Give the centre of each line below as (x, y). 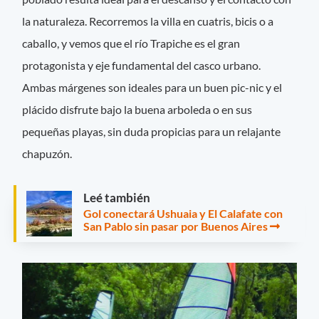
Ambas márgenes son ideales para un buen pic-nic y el (152, 87)
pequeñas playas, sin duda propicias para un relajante (152, 131)
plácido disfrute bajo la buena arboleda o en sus (137, 109)
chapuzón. (47, 153)
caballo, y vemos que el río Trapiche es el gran (131, 43)
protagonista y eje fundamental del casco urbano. (142, 65)
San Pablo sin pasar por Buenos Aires (176, 226)
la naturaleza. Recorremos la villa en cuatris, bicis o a (148, 21)
